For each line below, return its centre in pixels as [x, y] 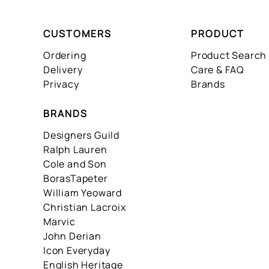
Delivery [63, 70]
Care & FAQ [218, 70]
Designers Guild [81, 135]
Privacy [61, 84]
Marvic [59, 222]
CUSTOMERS [77, 34]
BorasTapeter [76, 178]
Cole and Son [75, 164]
